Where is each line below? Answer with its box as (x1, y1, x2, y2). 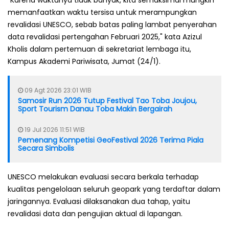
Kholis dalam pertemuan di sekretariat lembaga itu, (8, 43, 191, 54)
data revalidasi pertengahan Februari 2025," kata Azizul (8, 31, 202, 42)
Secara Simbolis (18, 143, 74, 153)
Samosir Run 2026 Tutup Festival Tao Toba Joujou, (18, 95, 197, 106)
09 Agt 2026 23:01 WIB (23, 85, 91, 95)
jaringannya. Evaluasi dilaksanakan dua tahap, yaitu (8, 196, 190, 207)
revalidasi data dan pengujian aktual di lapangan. (8, 208, 182, 219)
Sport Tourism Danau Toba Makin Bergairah (18, 103, 172, 114)
